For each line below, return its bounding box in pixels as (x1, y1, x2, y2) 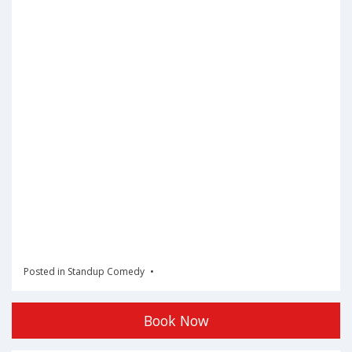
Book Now (143, 311, 209, 331)
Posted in (24, 265, 68, 279)
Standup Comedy (68, 265, 145, 279)
